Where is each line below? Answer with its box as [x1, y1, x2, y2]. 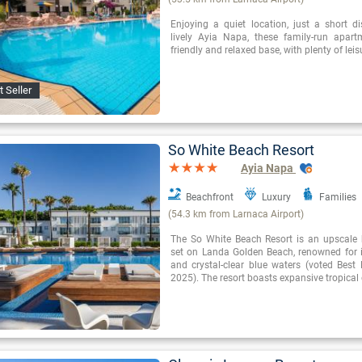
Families [319, 192, 356, 204]
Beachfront [186, 192, 234, 204]
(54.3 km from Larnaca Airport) [168, 208, 304, 221]
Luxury [262, 192, 291, 204]
